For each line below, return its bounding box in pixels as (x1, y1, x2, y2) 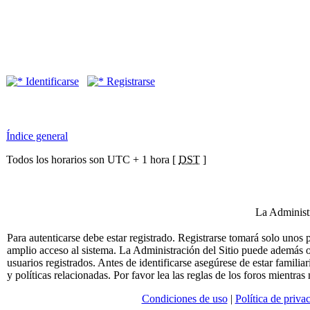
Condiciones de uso (141, 293, 228, 304)
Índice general (6, 130, 68, 142)
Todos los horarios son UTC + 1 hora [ (6, 154, 179, 165)
